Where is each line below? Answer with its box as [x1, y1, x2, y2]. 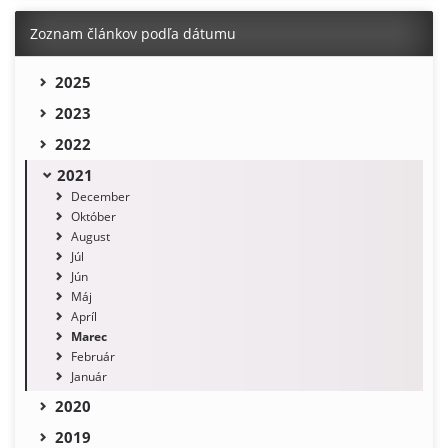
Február [71, 348, 115, 366]
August [71, 228, 110, 246]
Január [71, 368, 107, 386]
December [71, 188, 130, 206]
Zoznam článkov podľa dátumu [30, 24, 236, 44]
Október [71, 208, 116, 226]
